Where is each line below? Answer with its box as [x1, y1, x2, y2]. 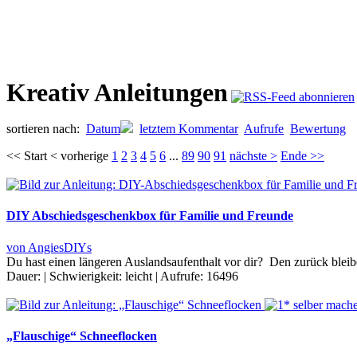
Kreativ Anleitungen [6, 78, 228, 107]
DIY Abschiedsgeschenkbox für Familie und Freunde [6, 209, 293, 223]
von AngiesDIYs [6, 240, 92, 254]
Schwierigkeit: [49, 269, 125, 283]
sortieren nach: [6, 122, 86, 135]
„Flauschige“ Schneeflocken [6, 328, 157, 343]
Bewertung [290, 122, 346, 135]
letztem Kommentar [139, 122, 238, 135]
